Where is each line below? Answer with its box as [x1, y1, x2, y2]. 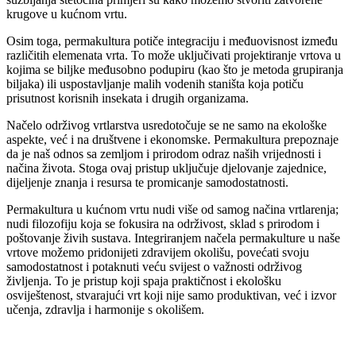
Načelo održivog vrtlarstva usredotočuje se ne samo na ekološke [6, 118, 327, 133]
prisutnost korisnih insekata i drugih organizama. [6, 91, 249, 106]
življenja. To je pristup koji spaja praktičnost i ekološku [6, 274, 281, 288]
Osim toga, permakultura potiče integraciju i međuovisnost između [6, 34, 338, 48]
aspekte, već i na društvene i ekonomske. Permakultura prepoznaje [6, 133, 339, 147]
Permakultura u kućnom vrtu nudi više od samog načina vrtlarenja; [6, 203, 339, 217]
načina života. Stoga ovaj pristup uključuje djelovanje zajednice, [6, 161, 327, 176]
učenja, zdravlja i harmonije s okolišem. [6, 303, 204, 317]
